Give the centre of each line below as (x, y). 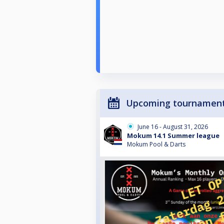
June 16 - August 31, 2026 (173, 127)
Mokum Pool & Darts (156, 144)
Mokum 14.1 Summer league (173, 136)
